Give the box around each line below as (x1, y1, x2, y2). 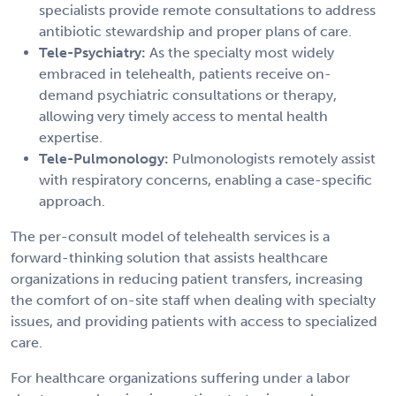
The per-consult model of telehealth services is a (11, 227, 330, 245)
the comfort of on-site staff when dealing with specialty (11, 291, 376, 308)
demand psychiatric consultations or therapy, (39, 86, 337, 103)
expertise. (39, 128, 103, 146)
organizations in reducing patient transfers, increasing (11, 270, 362, 287)
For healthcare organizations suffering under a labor (11, 369, 350, 386)
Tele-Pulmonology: (39, 149, 169, 167)
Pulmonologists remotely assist (169, 149, 376, 167)
